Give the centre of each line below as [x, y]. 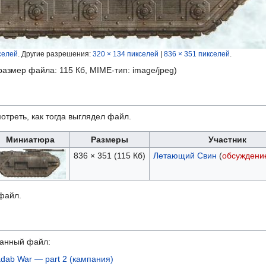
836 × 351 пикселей [197, 54]
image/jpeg [153, 70]
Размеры [110, 140]
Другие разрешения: [57, 54]
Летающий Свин [185, 156]
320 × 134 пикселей [126, 54]
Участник [227, 140]
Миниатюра [30, 140]
